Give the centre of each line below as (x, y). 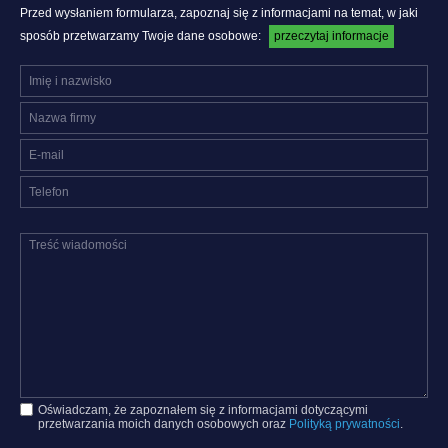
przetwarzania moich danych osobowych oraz (163, 423)
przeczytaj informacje (331, 35)
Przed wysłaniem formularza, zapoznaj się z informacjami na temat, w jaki (219, 12)
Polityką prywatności (344, 423)
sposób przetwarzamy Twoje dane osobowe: (142, 35)
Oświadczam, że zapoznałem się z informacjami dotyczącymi (203, 409)
